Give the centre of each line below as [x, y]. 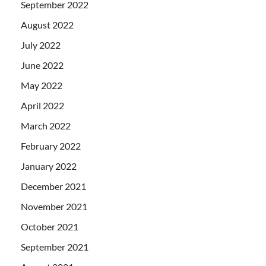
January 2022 [49, 166]
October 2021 [50, 227]
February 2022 [51, 146]
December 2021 [53, 186]
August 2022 [47, 25]
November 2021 [54, 207]
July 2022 [41, 45]
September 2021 [55, 247]
